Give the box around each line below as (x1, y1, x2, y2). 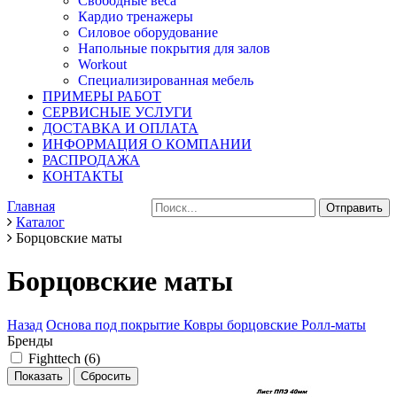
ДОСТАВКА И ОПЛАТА (43, 121, 198, 136)
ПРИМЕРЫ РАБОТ (43, 89, 161, 104)
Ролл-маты (301, 316, 366, 332)
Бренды (7, 332, 53, 348)
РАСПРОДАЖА (43, 152, 140, 167)
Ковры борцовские (183, 316, 301, 332)
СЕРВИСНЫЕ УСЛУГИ (43, 105, 192, 120)
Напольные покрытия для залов (78, 41, 270, 56)
